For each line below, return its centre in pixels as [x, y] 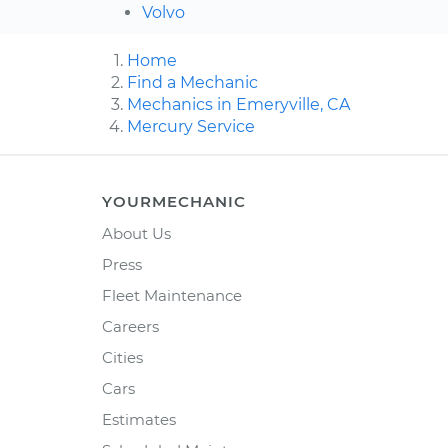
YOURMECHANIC [174, 202]
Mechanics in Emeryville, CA [238, 105]
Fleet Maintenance [172, 296]
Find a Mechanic [192, 83]
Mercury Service [191, 127]
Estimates [139, 420]
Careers [130, 327]
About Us [136, 234]
